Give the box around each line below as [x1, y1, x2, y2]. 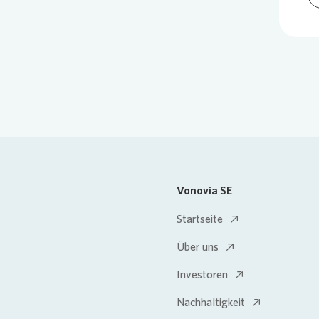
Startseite [177, 212, 223, 226]
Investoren [177, 268, 228, 281]
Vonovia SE [177, 184, 232, 197]
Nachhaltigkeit [177, 296, 245, 309]
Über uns [177, 240, 219, 253]
